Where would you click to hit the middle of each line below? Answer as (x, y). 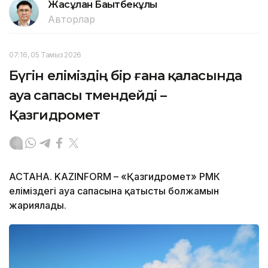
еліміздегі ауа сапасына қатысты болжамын (114, 191)
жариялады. (38, 205)
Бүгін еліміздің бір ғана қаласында (126, 75)
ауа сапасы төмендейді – (88, 95)
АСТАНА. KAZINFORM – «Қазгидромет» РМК (115, 176)
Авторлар (71, 19)
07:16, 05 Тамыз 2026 (45, 54)
